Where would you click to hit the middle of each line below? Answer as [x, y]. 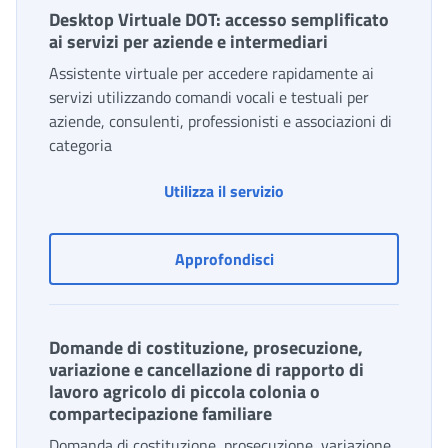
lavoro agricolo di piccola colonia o [184, 392]
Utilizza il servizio [224, 191]
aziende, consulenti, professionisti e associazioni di [220, 121]
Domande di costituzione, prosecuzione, [206, 348]
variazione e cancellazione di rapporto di [206, 370]
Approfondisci [224, 259]
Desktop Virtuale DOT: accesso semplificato [219, 20]
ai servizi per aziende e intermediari [188, 42]
